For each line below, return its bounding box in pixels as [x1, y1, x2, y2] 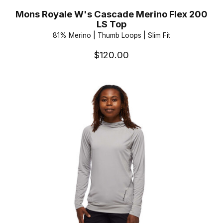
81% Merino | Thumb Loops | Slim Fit [52, 31, 170, 40]
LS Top [96, 18, 126, 29]
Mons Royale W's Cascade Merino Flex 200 [15, 8, 208, 19]
